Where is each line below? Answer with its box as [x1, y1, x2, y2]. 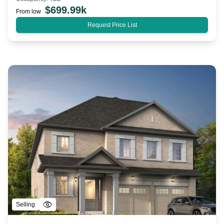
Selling [16, 201, 35, 208]
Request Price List [87, 21, 137, 29]
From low [16, 8, 41, 15]
